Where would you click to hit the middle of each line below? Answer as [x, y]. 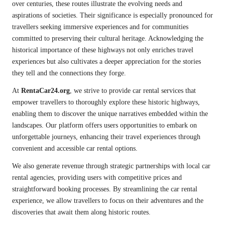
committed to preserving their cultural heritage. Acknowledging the [108, 39]
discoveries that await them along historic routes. [81, 212]
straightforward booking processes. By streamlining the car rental [105, 189]
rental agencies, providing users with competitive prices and [97, 178]
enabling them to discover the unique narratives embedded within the [110, 114]
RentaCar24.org [45, 91]
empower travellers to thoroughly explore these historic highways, [106, 102]
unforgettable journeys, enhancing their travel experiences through [106, 137]
